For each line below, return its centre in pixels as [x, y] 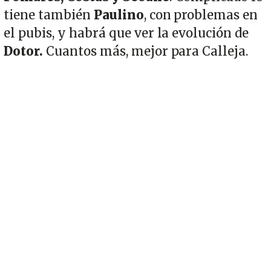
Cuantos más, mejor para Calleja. [147, 51]
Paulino [119, 15]
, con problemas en [201, 15]
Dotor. [25, 51]
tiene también [49, 15]
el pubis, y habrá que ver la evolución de [126, 33]
